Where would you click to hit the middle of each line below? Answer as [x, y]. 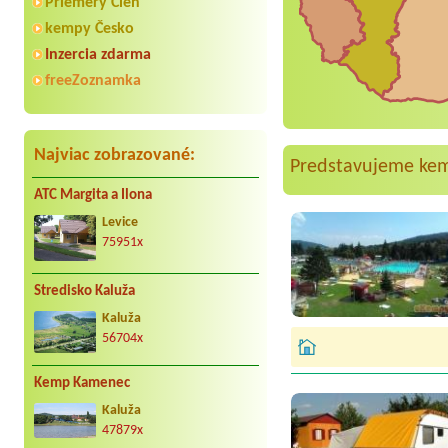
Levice [120, 222]
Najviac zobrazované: [114, 155]
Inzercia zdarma [98, 54]
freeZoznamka [93, 80]
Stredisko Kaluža [84, 292]
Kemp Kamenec [82, 383]
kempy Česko [89, 28]
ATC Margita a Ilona [93, 195]
